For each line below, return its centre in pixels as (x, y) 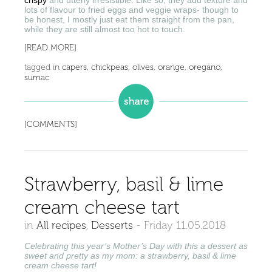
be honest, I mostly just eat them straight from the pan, (129, 20)
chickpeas (110, 67)
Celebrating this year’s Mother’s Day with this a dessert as (136, 246)
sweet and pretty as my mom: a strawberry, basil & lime (130, 256)
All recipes (61, 226)
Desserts (112, 226)
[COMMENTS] (51, 124)
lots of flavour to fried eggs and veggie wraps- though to (131, 10)
